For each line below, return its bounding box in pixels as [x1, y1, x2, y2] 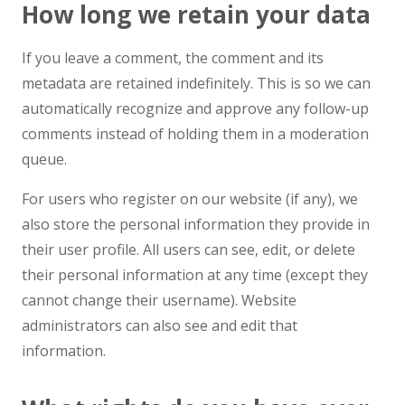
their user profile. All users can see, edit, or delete [22, 240, 355, 259]
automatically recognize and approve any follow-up [22, 99, 369, 118]
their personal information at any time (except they [22, 265, 368, 285]
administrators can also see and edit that [22, 316, 297, 335]
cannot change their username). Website [22, 290, 297, 310]
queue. [22, 149, 67, 169]
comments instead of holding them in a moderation [22, 124, 369, 144]
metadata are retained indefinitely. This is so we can [22, 73, 371, 93]
